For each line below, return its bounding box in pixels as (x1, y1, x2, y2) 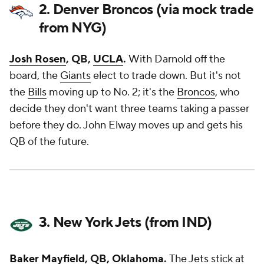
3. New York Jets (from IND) (39, 213, 212, 232)
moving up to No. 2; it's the (47, 85, 177, 99)
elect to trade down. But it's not (91, 69, 241, 82)
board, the (9, 69, 60, 82)
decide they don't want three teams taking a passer (9, 102, 249, 115)
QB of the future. (9, 135, 91, 148)
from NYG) (39, 19, 107, 37)
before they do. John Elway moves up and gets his (9, 118, 243, 132)
